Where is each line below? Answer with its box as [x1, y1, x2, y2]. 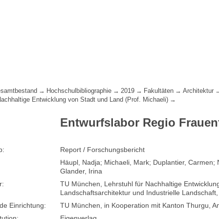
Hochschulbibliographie [46, 88, 112, 95]
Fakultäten [144, 88, 174, 95]
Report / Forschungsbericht [60, 146, 145, 154]
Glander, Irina [60, 167, 103, 175]
